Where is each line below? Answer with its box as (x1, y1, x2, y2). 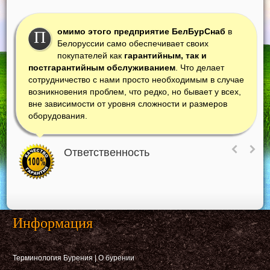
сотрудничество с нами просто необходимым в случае (28, 75, 245, 85)
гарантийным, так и (122, 51, 207, 61)
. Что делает (175, 63, 225, 73)
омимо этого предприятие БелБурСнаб (57, 27, 226, 37)
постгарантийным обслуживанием (28, 63, 176, 73)
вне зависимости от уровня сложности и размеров (28, 99, 228, 109)
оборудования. (28, 111, 88, 121)
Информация (13, 215, 93, 231)
